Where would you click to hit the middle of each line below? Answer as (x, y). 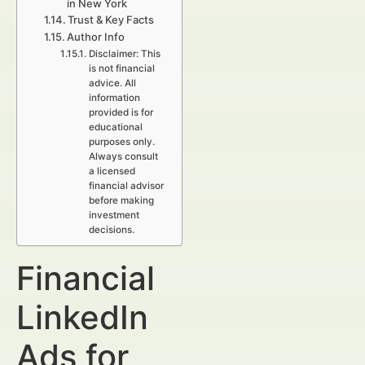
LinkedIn (82, 317)
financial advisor (126, 186)
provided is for (121, 112)
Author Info (96, 37)
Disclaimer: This (124, 54)
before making (121, 200)
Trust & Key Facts (111, 20)
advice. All (112, 83)
